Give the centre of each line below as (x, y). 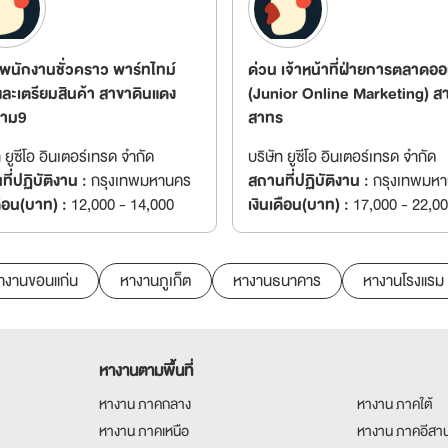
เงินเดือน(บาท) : (298, 205)
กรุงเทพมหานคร (139, 181)
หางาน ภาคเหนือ (143, 431)
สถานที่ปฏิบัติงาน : (308, 181)
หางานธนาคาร (277, 281)
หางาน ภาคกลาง (144, 404)
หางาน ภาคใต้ (394, 404)
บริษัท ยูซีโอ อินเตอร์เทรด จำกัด (341, 157)
